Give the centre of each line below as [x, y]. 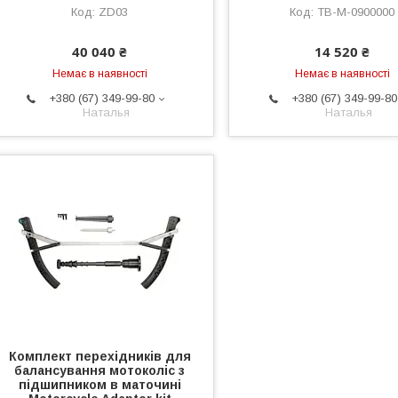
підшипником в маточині [99, 385]
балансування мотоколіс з [100, 371]
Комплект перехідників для [99, 357]
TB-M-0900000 [356, 12]
